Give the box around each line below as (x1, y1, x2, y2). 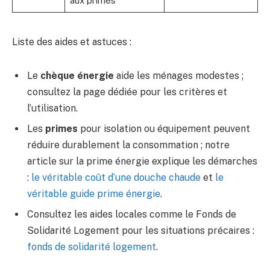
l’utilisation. (27, 102, 78, 114)
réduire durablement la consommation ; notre (27, 139, 230, 151)
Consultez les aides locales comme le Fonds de (27, 208, 236, 220)
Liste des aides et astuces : (12, 36, 131, 48)
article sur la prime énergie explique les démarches (27, 155, 257, 167)
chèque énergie (40, 69, 114, 81)
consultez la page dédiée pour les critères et (27, 86, 227, 98)
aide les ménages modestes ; (114, 69, 243, 81)
